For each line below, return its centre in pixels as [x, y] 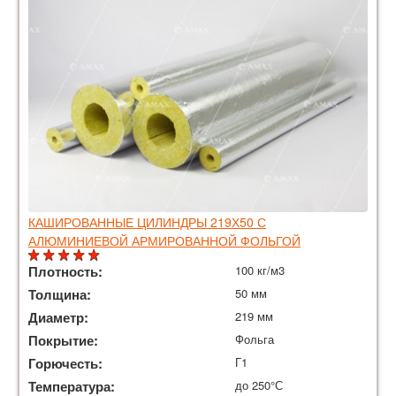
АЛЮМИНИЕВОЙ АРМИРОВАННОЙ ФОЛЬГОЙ [164, 241]
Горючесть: [67, 364]
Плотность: [67, 272]
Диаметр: [60, 318]
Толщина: [61, 295]
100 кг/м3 [260, 270]
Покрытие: [65, 341]
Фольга [255, 339]
